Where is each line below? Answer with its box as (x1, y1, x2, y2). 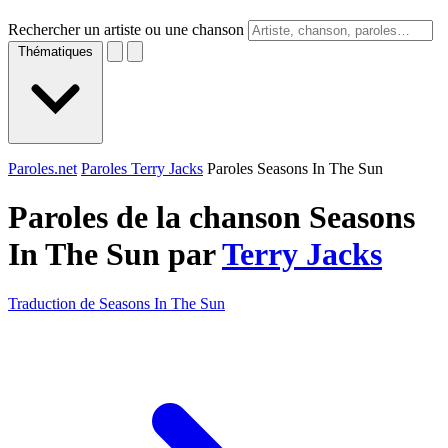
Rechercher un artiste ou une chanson (8, 21, 244, 38)
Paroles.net (8, 160, 77, 177)
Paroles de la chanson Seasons (8, 199, 415, 236)
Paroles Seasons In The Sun (207, 160, 383, 177)
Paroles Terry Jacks (81, 160, 203, 177)
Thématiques (18, 44, 93, 59)
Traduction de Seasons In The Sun (8, 294, 225, 312)
